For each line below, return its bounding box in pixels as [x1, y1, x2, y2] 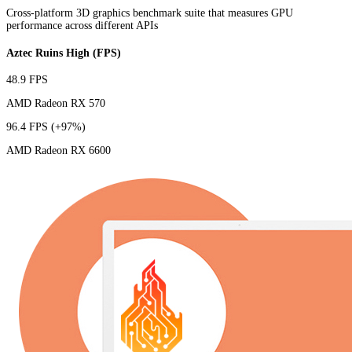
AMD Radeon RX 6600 [6, 145, 111, 157]
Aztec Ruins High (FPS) [6, 46, 121, 59]
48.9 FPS [6, 74, 48, 86]
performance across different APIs [6, 19, 158, 31]
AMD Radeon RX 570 [6, 97, 105, 110]
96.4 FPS [6, 121, 51, 134]
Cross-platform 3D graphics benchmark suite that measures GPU [6, 6, 293, 19]
